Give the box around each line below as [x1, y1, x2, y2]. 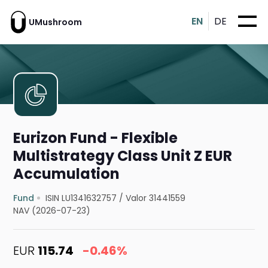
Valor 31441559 [126, 192, 186, 205]
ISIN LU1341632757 [45, 192, 117, 205]
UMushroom [29, 16, 82, 28]
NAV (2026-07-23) [13, 205, 91, 217]
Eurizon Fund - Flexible [13, 128, 178, 148]
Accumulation [13, 164, 120, 184]
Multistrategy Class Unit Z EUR [13, 146, 233, 166]
